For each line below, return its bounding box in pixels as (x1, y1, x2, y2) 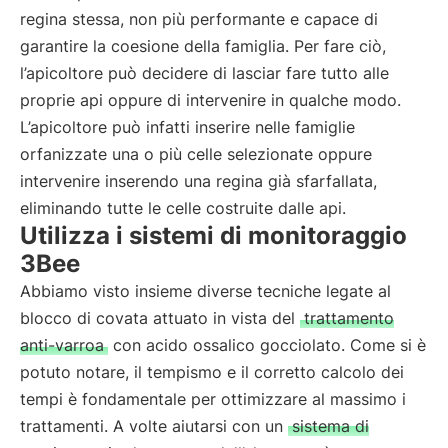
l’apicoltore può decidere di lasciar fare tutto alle (20, 63, 389, 83)
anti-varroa (20, 335, 104, 355)
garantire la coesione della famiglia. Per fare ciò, (20, 36, 386, 56)
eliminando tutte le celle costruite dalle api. (20, 198, 346, 218)
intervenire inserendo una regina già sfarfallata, (20, 171, 377, 191)
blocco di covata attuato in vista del (20, 308, 300, 328)
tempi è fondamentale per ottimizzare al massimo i (20, 389, 406, 409)
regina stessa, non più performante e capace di (20, 9, 378, 29)
